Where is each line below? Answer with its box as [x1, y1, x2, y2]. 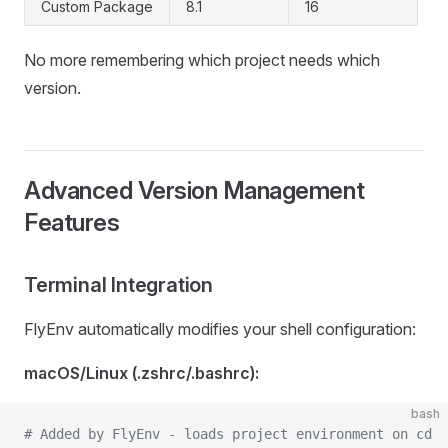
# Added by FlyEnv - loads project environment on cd [24, 426, 432, 443]
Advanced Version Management [24, 176, 365, 206]
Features [24, 208, 120, 238]
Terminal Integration [24, 273, 213, 298]
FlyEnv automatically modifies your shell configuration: [24, 319, 416, 340]
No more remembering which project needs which [24, 50, 380, 71]
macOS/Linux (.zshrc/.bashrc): [24, 363, 259, 384]
